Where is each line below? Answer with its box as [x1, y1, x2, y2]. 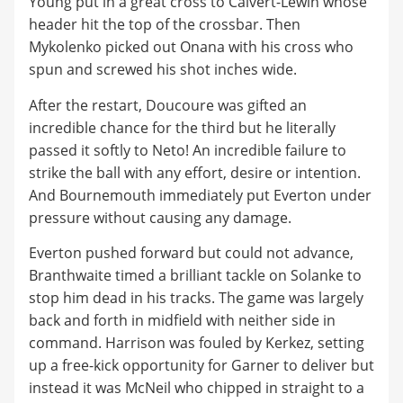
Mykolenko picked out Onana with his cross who [29, 37, 354, 58]
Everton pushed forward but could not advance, [29, 243, 354, 264]
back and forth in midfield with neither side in [29, 310, 336, 331]
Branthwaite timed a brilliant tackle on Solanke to [29, 265, 362, 286]
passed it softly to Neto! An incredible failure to [29, 139, 346, 160]
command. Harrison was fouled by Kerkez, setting [29, 333, 364, 354]
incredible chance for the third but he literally [29, 117, 336, 138]
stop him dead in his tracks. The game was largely [29, 288, 363, 309]
